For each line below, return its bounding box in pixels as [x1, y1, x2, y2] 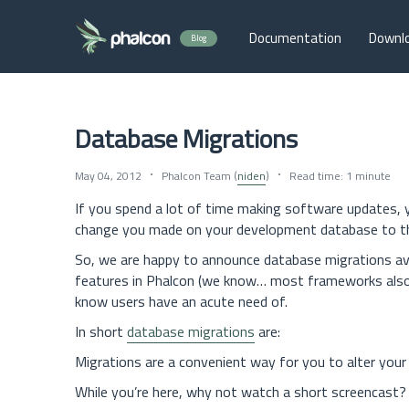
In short [75, 320, 127, 342]
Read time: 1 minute [289, 167, 391, 184]
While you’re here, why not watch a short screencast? [75, 381, 406, 403]
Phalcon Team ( [162, 167, 237, 184]
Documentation [249, 27, 341, 48]
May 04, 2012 [75, 167, 142, 184]
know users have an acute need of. [75, 290, 288, 312]
